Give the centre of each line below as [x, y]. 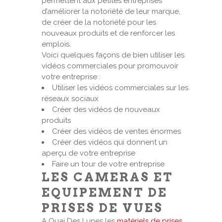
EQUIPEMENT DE [105, 193]
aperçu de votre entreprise [88, 153]
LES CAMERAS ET [108, 177]
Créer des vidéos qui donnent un [110, 142]
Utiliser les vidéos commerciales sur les [120, 88]
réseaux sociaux [70, 99]
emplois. [56, 44]
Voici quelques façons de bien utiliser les [113, 55]
